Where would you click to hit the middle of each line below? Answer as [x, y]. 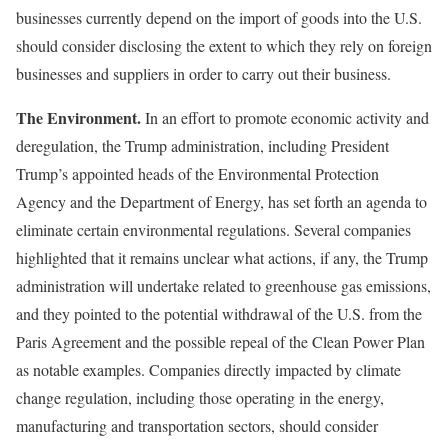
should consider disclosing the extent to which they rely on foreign [224, 45]
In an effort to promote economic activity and [285, 117]
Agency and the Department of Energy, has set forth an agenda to [221, 201]
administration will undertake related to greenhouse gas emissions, [223, 285]
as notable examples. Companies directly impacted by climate [208, 369]
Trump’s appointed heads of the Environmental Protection [197, 173]
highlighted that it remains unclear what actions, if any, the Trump [222, 257]
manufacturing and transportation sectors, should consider [197, 425]
